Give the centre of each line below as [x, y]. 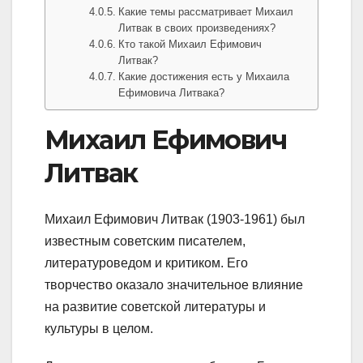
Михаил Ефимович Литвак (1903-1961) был [175, 219]
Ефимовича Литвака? [172, 93]
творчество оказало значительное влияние [174, 284]
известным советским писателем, [145, 241]
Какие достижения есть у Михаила [204, 77]
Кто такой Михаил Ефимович [190, 45]
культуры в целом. [99, 328]
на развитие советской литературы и [155, 306]
